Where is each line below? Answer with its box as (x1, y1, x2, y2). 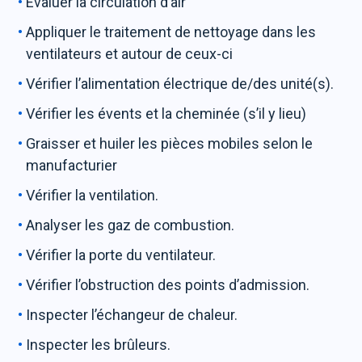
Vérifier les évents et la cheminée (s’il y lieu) (26, 105, 307, 122)
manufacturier (26, 157, 118, 174)
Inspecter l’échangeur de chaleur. (26, 306, 238, 323)
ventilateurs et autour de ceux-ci (26, 45, 234, 62)
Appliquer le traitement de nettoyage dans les (26, 23, 317, 40)
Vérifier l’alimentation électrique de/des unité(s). (26, 75, 335, 92)
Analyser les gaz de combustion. (26, 217, 235, 234)
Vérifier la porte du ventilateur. (26, 246, 217, 263)
